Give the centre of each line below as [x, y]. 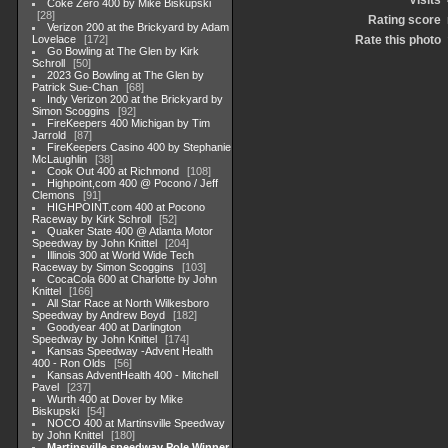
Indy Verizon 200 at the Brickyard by [135, 99]
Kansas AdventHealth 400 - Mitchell [133, 375]
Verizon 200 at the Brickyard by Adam [138, 27]
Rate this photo [398, 40]
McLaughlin [59, 159]
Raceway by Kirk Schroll [91, 219]
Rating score [404, 20]
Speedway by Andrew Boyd [98, 315]
